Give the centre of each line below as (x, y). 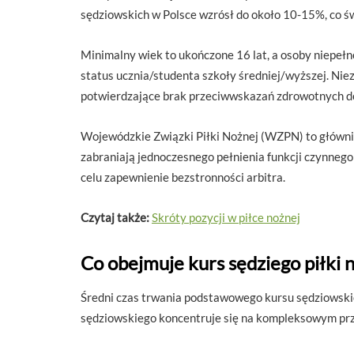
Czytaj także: (115, 217)
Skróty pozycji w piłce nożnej (226, 217)
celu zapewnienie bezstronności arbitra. (183, 177)
